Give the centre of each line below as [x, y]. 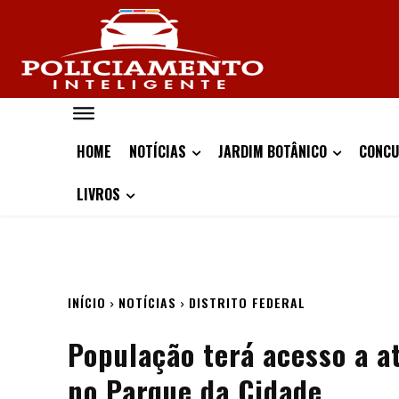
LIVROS [98, 194]
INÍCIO [87, 302]
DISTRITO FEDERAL [247, 302]
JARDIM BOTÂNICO [273, 151]
